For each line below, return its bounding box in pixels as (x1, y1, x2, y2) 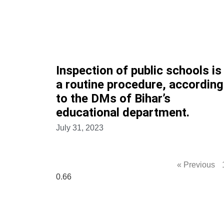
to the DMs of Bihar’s (56, 91, 170, 106)
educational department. (56, 105, 189, 120)
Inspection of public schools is (56, 63, 221, 78)
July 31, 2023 (56, 123, 103, 132)
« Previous (177, 160, 215, 169)
